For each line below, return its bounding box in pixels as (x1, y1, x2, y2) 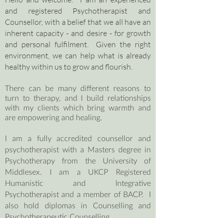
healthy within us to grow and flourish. (5, 62, 132, 72)
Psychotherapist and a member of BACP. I (5, 189, 151, 199)
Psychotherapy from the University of (5, 156, 151, 165)
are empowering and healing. (5, 112, 106, 122)
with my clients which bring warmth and (5, 103, 151, 112)
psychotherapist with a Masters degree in (5, 145, 151, 154)
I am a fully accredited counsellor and (5, 133, 151, 143)
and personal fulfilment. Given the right (5, 39, 151, 49)
